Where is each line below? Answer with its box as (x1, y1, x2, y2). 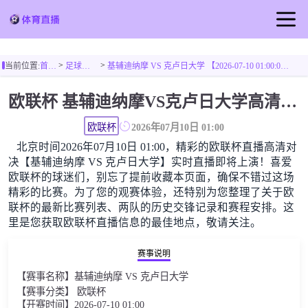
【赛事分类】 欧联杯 (16, 286, 106, 298)
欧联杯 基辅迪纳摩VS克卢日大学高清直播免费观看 (280, 92, 297, 111)
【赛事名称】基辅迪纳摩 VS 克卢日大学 (16, 271, 188, 283)
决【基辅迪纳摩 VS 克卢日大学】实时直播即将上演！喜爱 (8, 156, 292, 168)
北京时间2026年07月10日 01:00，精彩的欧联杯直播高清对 (16, 141, 297, 153)
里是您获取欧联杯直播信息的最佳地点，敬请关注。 (8, 217, 261, 229)
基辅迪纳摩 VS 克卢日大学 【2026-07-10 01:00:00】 (280, 61, 289, 71)
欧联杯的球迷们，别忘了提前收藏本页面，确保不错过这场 (8, 171, 294, 184)
